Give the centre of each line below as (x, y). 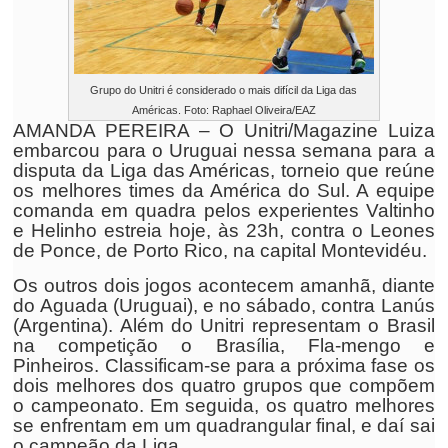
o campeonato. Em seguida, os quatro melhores (224, 405)
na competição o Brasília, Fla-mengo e (224, 345)
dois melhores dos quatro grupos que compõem (224, 385)
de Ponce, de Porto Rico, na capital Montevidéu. (220, 250)
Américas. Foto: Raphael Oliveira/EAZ (223, 110)
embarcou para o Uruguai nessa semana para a (224, 150)
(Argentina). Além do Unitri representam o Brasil (224, 325)
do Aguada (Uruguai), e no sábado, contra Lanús (224, 305)
